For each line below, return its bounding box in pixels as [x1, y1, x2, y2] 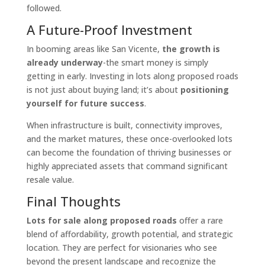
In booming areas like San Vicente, [26, 43, 162, 54]
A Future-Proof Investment [26, 20, 192, 38]
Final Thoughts [26, 192, 121, 210]
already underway [26, 56, 103, 68]
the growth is [161, 43, 220, 54]
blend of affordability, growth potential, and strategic [26, 228, 233, 240]
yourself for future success [26, 97, 144, 109]
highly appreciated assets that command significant [26, 160, 228, 172]
